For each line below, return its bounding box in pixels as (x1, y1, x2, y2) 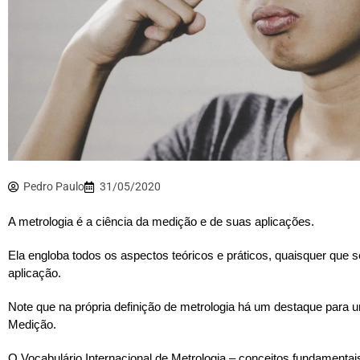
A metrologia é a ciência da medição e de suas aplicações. (8, 215, 314, 229)
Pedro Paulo (23, 180, 84, 194)
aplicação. (8, 266, 61, 280)
